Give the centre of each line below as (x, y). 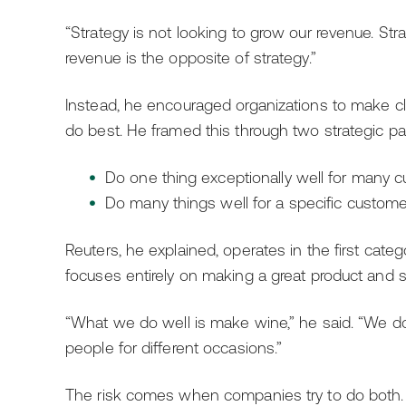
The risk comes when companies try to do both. (235, 395)
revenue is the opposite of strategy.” (191, 58)
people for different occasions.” (174, 348)
